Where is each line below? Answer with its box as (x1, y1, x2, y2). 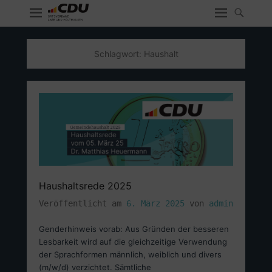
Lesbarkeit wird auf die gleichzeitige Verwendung (39, 237, 227, 246)
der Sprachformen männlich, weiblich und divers (39, 250, 222, 259)
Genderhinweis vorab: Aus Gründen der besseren (39, 224, 229, 234)
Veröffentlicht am (39, 199, 126, 208)
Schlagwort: (93, 49, 144, 59)
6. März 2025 (126, 199, 185, 208)
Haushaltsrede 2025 (39, 180, 132, 192)
